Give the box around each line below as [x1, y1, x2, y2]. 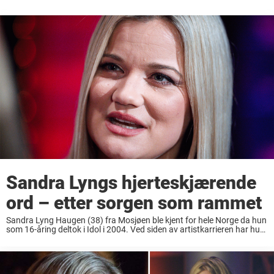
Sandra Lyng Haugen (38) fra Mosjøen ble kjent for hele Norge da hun [6, 215, 267, 226]
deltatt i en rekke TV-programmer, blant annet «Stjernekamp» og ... [6, 234, 256, 244]
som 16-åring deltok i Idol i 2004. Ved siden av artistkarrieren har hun [6, 224, 265, 235]
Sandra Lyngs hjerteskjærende [6, 172, 256, 194]
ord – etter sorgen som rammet [6, 192, 262, 214]
